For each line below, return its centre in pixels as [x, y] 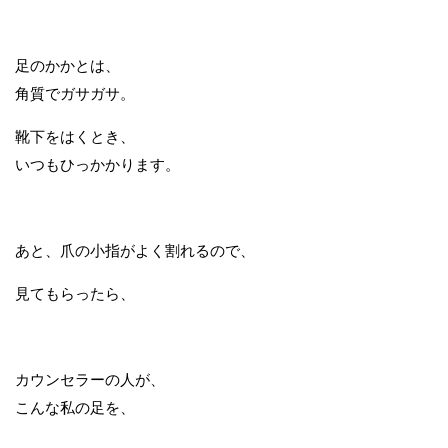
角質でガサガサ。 [75, 93]
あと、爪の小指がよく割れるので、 [135, 250]
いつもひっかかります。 [97, 164]
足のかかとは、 [67, 65]
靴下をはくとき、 [75, 136]
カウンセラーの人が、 [90, 379]
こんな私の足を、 [75, 407]
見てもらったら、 [75, 293]
